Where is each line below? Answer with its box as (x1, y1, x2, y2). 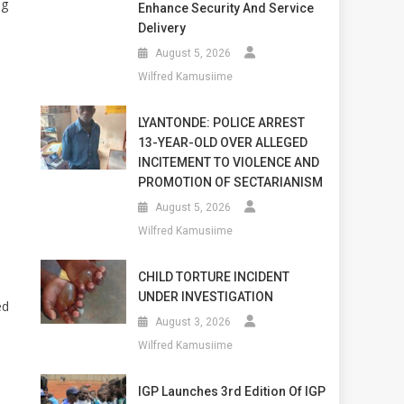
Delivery (137, 20, 186, 35)
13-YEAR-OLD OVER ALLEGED (137, 134, 308, 150)
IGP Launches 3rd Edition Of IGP (137, 383, 326, 399)
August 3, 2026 (154, 315, 231, 328)
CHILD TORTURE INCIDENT (137, 269, 289, 284)
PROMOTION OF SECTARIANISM (137, 174, 323, 189)
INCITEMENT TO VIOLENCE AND (137, 154, 319, 170)
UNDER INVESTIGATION (137, 289, 273, 304)
